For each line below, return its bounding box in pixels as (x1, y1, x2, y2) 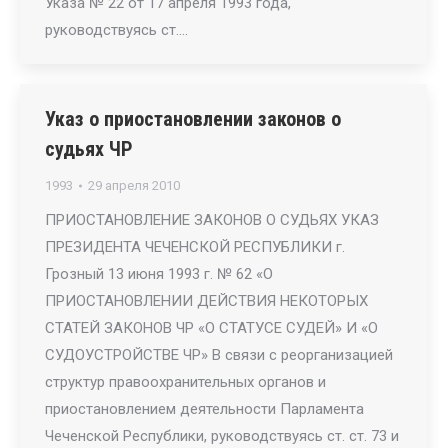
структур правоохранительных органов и (45, 373, 326, 391)
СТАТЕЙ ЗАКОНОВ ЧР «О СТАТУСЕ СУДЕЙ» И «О (45, 319, 378, 337)
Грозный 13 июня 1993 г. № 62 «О (45, 265, 273, 283)
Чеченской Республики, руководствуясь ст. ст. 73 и (45, 427, 399, 445)
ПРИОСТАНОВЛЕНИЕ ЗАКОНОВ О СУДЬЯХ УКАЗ (45, 211, 379, 229)
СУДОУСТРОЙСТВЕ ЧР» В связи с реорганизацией (45, 346, 393, 364)
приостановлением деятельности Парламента (45, 400, 364, 418)
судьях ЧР (45, 137, 133, 161)
